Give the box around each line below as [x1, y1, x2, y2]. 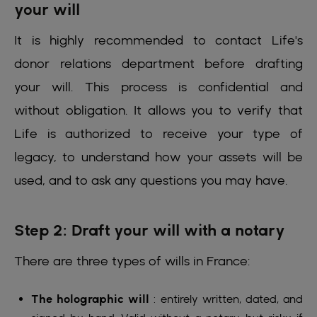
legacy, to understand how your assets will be [14, 149, 303, 164]
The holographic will [31, 292, 150, 306]
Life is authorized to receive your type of [14, 125, 303, 141]
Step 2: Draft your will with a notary [14, 221, 285, 239]
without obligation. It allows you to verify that [14, 102, 303, 117]
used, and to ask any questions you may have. [14, 172, 288, 188]
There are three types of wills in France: [14, 253, 250, 268]
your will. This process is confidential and [14, 79, 303, 94]
